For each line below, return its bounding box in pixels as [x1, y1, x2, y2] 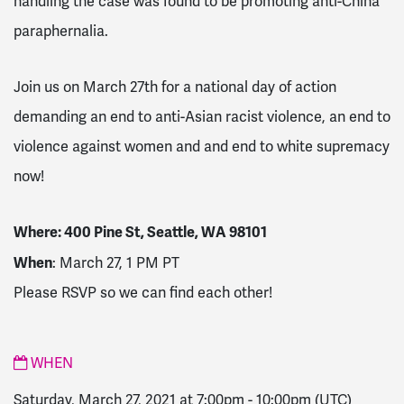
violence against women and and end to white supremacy [14, 137, 390, 156]
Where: [14, 223, 64, 243]
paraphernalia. [14, 22, 108, 41]
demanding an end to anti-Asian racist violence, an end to [14, 107, 390, 126]
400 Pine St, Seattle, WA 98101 [64, 223, 267, 243]
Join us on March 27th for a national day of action [14, 78, 336, 96]
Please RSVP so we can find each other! [14, 284, 272, 303]
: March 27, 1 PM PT [52, 254, 179, 273]
